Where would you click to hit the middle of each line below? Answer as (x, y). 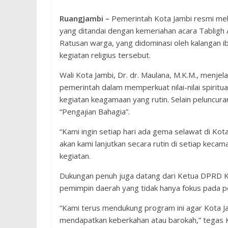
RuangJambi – (84, 18)
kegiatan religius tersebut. (105, 55)
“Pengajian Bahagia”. (95, 111)
